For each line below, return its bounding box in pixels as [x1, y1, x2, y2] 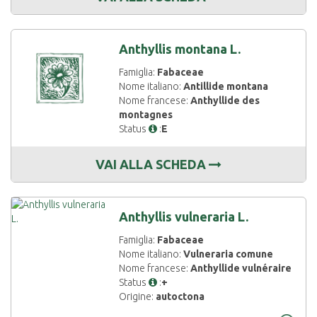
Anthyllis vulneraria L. [119, 209, 249, 224]
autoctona [156, 291, 205, 302]
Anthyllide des [190, 95, 260, 106]
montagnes [119, 109, 173, 120]
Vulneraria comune [183, 248, 274, 260]
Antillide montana [183, 81, 269, 92]
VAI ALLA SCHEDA [96, 157, 209, 171]
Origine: [119, 291, 156, 302]
